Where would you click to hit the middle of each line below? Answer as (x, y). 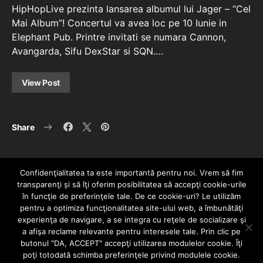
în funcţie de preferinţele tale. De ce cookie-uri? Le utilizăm (131, 196)
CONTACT (77, 233)
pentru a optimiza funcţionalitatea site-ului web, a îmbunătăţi (131, 208)
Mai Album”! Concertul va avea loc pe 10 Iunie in (119, 23)
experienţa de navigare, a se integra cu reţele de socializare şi (131, 220)
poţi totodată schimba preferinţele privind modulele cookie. (131, 255)
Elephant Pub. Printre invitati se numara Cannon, (119, 37)
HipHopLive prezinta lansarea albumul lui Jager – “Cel (131, 9)
